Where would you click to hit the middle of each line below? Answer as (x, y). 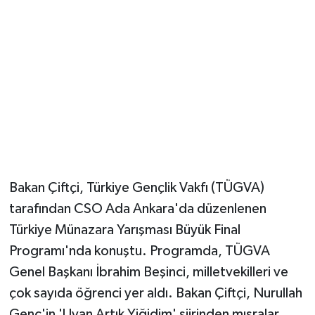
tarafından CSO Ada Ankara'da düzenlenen (137, 208)
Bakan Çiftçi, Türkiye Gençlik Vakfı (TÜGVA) (136, 187)
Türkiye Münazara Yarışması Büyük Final (124, 230)
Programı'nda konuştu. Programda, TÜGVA (139, 251)
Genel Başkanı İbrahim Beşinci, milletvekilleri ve (148, 272)
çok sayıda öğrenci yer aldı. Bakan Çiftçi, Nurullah (155, 293)
